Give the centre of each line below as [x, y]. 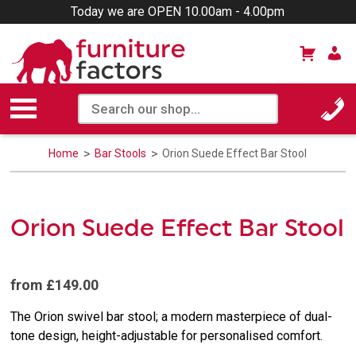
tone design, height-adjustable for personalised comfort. [167, 335]
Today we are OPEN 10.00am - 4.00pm [178, 12]
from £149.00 [55, 284]
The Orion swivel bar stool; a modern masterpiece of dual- [172, 316]
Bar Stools [122, 153]
